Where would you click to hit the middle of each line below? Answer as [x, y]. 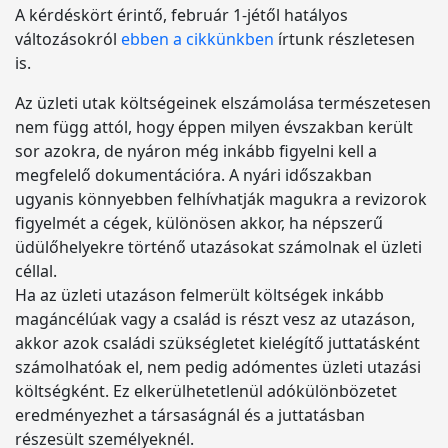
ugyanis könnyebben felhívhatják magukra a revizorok [221, 199]
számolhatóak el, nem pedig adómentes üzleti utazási [218, 367]
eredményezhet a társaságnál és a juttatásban [190, 415]
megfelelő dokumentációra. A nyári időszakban [193, 175]
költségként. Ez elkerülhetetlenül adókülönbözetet [206, 391]
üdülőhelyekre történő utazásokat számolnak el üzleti [218, 247]
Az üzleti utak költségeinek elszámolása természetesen [223, 103]
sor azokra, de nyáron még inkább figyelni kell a [196, 151]
